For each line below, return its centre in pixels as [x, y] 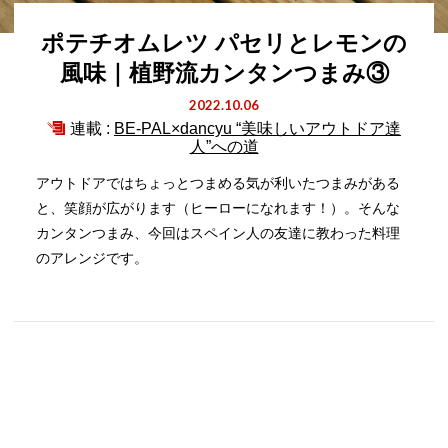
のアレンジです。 [92, 258]
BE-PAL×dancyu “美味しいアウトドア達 [257, 128]
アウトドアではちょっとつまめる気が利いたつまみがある [218, 183]
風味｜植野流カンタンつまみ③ [224, 73]
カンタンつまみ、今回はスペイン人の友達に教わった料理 [218, 233]
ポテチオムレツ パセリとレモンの [224, 43]
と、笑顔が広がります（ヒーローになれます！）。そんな [218, 208]
